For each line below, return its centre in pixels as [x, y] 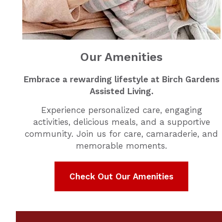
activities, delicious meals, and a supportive [121, 122]
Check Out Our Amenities [122, 176]
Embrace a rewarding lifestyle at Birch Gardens [121, 79]
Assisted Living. [121, 91]
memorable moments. [122, 146]
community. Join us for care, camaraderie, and [122, 134]
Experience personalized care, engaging [121, 110]
